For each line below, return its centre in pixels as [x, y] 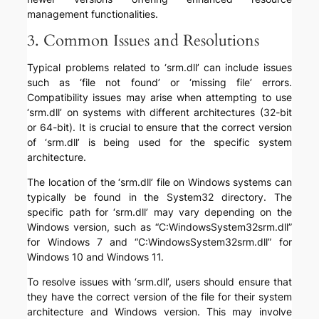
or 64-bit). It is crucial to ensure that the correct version [159, 127]
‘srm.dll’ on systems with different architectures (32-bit [159, 113]
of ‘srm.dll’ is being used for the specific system [159, 142]
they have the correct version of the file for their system [159, 297]
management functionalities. [93, 14]
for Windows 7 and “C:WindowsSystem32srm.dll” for [159, 242]
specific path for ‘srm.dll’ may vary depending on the [159, 212]
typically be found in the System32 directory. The [159, 197]
